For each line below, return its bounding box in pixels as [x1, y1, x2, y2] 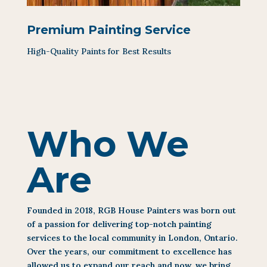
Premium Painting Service [26, 22, 191, 37]
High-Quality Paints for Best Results [26, 45, 171, 57]
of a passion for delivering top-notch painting [26, 218, 212, 229]
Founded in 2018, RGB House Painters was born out [26, 204, 236, 216]
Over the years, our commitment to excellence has [26, 246, 232, 257]
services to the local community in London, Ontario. [26, 232, 238, 243]
